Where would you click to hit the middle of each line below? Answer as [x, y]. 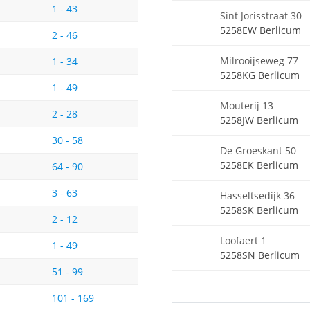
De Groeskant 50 [258, 150]
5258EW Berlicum [261, 30]
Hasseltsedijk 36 [257, 195]
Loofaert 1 [243, 240]
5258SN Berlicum [260, 255]
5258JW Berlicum [259, 120]
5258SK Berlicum [259, 210]
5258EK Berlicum [259, 165]
